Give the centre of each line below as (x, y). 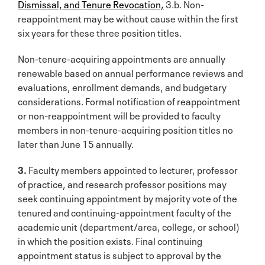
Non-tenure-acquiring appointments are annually (122, 58)
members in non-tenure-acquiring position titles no (125, 129)
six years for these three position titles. (100, 32)
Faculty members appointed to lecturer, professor (133, 169)
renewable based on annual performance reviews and (130, 72)
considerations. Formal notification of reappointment (129, 100)
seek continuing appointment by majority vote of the (127, 197)
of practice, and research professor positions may (122, 183)
